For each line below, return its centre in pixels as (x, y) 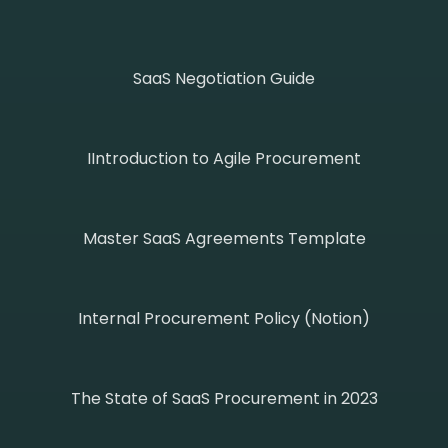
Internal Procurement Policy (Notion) (224, 318)
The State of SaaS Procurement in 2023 (224, 398)
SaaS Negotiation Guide (224, 78)
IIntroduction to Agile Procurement (224, 158)
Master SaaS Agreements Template (224, 238)
